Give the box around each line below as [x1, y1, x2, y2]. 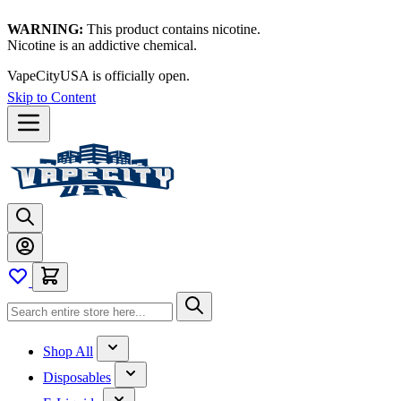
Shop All [43, 344, 93, 359]
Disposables [43, 370, 111, 385]
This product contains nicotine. [83, 21, 260, 37]
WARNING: [7, 21, 83, 37]
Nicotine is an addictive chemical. [7, 38, 197, 53]
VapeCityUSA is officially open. [7, 68, 190, 83]
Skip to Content [7, 90, 96, 105]
